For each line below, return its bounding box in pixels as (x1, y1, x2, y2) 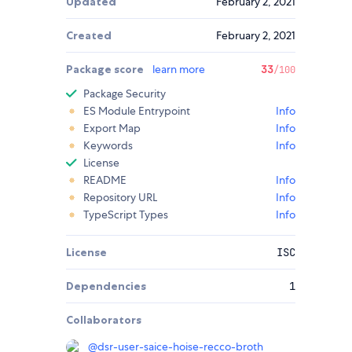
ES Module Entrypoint (83, 104, 190, 119)
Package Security (83, 86, 166, 101)
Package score (66, 62, 146, 77)
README (83, 173, 126, 188)
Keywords (83, 138, 133, 153)
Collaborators (66, 313, 141, 328)
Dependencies (66, 279, 146, 294)
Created (66, 28, 112, 43)
